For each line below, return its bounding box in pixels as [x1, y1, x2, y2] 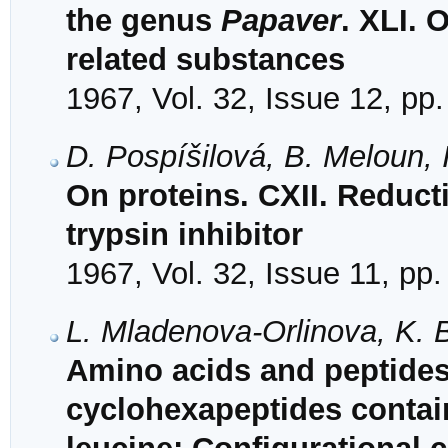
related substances [66, 41, 345, 77]
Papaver [221, 2, 341, 38]
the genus [66, 2, 221, 38]
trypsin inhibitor [66, 217, 303, 253]
